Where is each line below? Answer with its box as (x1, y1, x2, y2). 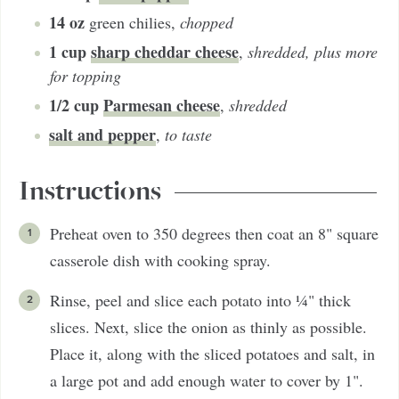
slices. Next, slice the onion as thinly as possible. (50, 316, 367, 338)
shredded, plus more (248, 41, 378, 62)
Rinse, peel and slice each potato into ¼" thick (50, 289, 351, 311)
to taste (165, 124, 212, 145)
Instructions (19, 175, 161, 208)
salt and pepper (49, 123, 156, 146)
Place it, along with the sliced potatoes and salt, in (50, 343, 375, 364)
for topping (50, 65, 121, 86)
